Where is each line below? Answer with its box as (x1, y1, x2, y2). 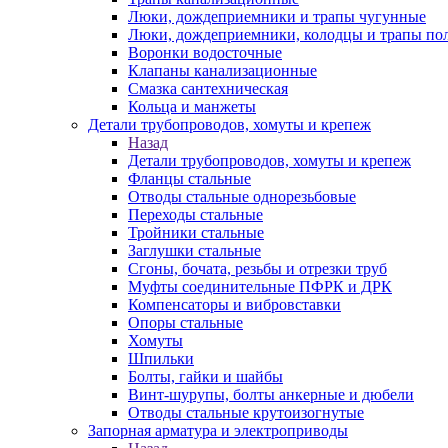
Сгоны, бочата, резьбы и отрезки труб (128, 260, 387, 277)
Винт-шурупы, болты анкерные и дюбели (128, 386, 414, 403)
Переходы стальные (128, 206, 263, 223)
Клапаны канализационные (128, 62, 317, 79)
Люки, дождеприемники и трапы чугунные (128, 8, 426, 25)
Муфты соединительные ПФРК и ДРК (128, 278, 392, 295)
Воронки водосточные (128, 44, 282, 61)
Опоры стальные (128, 314, 243, 331)
